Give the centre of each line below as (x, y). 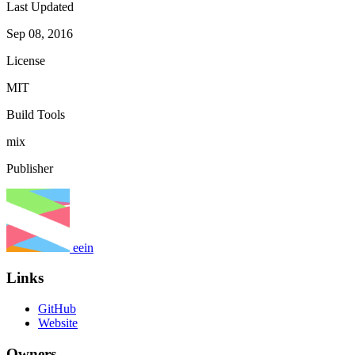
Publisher (30, 168)
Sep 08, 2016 (40, 33)
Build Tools (36, 114)
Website (58, 323)
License (26, 60)
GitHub (57, 308)
